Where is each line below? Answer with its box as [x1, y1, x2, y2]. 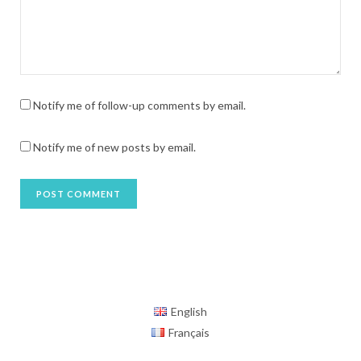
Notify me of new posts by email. [33, 139, 196, 154]
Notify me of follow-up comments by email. [33, 98, 246, 112]
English [170, 304, 207, 318]
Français [168, 325, 210, 339]
